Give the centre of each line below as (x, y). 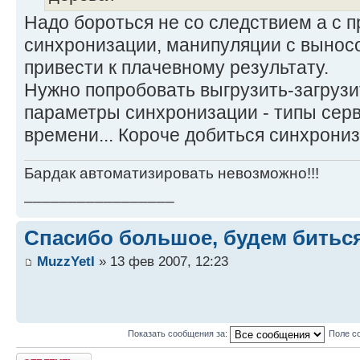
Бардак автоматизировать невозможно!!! (172, 173)
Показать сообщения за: (178, 334)
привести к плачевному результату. (176, 67)
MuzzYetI (66, 261)
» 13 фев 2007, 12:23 (162, 261)
